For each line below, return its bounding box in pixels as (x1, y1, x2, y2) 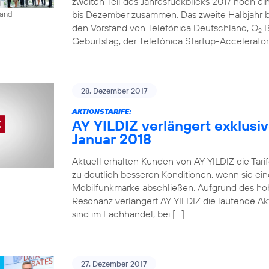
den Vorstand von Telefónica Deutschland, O (72, 22, 258, 34)
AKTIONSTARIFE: (72, 107, 131, 116)
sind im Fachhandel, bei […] (72, 208, 184, 220)
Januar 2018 (72, 130, 151, 148)
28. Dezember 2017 (81, 86, 148, 95)
